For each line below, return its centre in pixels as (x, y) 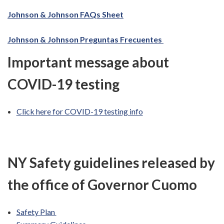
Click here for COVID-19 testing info (79, 111)
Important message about (88, 62)
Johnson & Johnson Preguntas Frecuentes (85, 39)
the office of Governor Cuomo (102, 185)
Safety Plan (36, 212)
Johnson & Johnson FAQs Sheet (65, 14)
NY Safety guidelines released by (111, 163)
